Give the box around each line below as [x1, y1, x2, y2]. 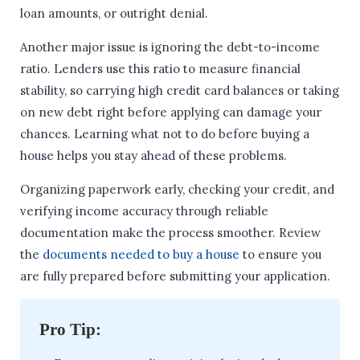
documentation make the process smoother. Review [20, 225, 321, 241]
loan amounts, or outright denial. [20, 6, 208, 22]
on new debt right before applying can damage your [20, 104, 321, 121]
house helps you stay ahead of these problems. [20, 148, 287, 164]
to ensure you [239, 247, 321, 263]
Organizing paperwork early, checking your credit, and [20, 182, 334, 198]
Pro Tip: [39, 320, 101, 340]
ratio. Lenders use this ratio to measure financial [20, 61, 301, 77]
